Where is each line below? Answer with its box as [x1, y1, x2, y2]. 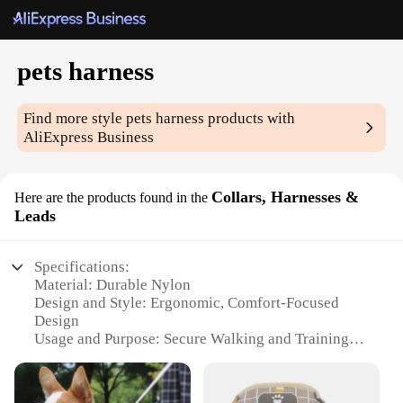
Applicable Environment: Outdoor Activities [34, 348, 318, 366]
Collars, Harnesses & [211, 188, 359, 207]
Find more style [23, 110, 127, 128]
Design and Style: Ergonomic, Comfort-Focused [34, 294, 340, 312]
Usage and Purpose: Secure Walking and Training [34, 330, 350, 348]
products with [204, 110, 296, 128]
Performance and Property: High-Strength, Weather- [34, 366, 366, 384]
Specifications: [34, 258, 130, 276]
